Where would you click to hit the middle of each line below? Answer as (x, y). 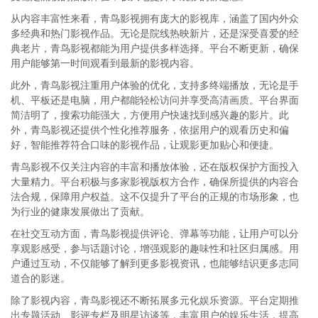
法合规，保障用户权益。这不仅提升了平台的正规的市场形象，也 (155, 197)
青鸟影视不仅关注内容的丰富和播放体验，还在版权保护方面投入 (155, 167)
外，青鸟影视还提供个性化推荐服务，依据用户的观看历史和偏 (150, 130)
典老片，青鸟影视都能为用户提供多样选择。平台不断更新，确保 (155, 48)
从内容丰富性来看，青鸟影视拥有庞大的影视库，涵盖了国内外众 (155, 18)
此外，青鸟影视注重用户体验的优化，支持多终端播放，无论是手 (155, 85)
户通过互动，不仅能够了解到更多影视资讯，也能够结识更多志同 (155, 263)
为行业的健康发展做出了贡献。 (80, 212)
